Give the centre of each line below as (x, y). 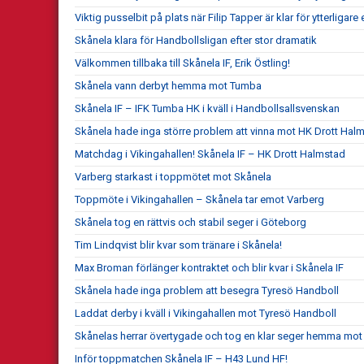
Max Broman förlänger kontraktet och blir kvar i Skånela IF (209, 267)
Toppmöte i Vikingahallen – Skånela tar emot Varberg (199, 199)
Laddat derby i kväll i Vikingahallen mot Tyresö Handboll (206, 313)
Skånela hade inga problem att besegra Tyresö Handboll (207, 290)
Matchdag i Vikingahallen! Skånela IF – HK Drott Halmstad (210, 154)
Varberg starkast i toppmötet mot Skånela (173, 176)
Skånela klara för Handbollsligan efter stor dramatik (196, 40)
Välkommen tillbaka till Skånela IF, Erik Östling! (182, 63)
